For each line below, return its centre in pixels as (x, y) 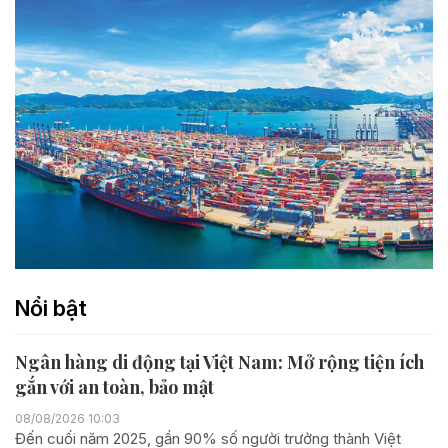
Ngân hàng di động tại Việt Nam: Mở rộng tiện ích (219, 361)
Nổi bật (51, 307)
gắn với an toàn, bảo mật (114, 386)
